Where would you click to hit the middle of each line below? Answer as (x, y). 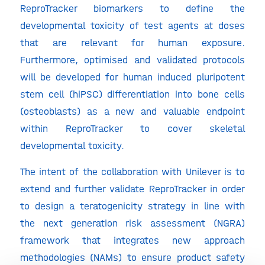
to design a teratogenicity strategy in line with (132, 206)
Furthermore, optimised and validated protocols (132, 59)
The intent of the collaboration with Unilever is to (132, 171)
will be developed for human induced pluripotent (132, 77)
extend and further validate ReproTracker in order (132, 188)
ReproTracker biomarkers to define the (132, 8)
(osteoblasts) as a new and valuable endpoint (132, 111)
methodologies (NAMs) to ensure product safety (132, 257)
